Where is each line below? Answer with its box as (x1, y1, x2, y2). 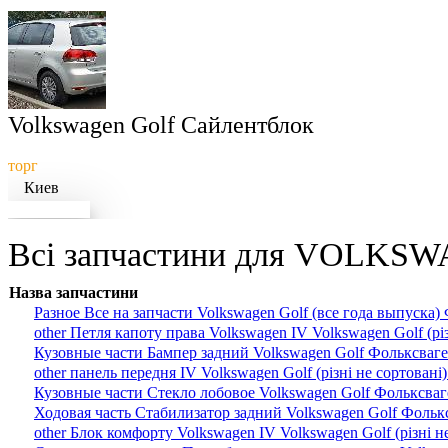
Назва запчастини (9, 284, 138, 302)
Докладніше (8, 201, 90, 219)
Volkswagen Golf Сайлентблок (8, 112, 314, 139)
